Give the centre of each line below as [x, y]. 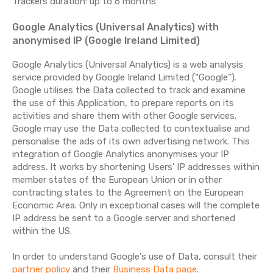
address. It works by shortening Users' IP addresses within [136, 167]
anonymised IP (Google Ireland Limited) [106, 41]
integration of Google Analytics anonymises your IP [121, 154]
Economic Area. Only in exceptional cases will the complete [136, 205]
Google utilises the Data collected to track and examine [129, 90]
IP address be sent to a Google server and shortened [124, 218]
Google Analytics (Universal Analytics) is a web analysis [128, 65]
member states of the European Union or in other [117, 180]
